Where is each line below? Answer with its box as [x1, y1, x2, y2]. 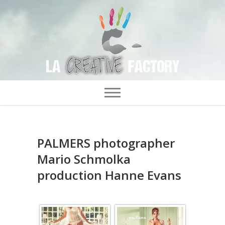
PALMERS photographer [37, 135, 175, 152]
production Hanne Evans [37, 167, 181, 184]
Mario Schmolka [37, 151, 131, 168]
